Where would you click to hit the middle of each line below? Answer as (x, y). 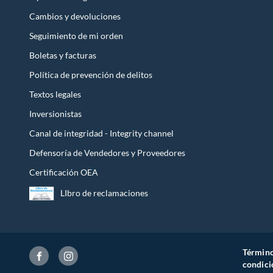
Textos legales (55, 94)
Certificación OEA (64, 172)
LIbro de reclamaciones (105, 193)
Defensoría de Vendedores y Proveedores (107, 152)
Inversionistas (55, 113)
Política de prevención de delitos (91, 74)
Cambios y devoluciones (75, 16)
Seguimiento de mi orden (76, 35)
